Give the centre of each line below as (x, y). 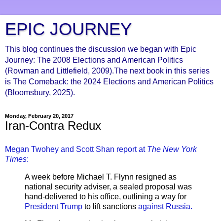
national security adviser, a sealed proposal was (108, 186)
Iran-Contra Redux (53, 126)
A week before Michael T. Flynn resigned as (101, 177)
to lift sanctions (110, 206)
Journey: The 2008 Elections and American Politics (94, 60)
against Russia (164, 206)
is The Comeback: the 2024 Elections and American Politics (109, 82)
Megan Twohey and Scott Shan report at (76, 149)
